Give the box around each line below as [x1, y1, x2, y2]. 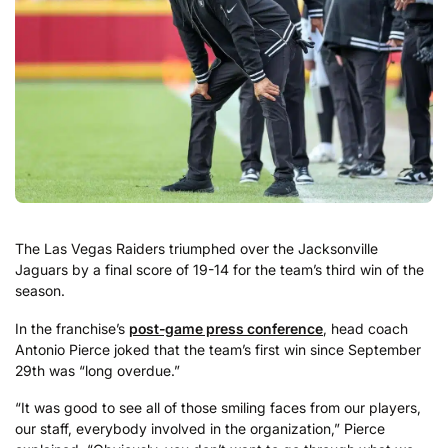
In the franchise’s [15, 319, 129, 337]
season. [15, 282, 65, 300]
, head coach [323, 319, 408, 337]
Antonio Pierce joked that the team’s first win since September [15, 340, 421, 358]
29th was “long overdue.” [15, 361, 180, 379]
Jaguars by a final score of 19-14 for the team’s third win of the [15, 261, 424, 279]
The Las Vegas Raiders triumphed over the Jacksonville [15, 240, 378, 258]
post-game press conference [129, 319, 323, 337]
